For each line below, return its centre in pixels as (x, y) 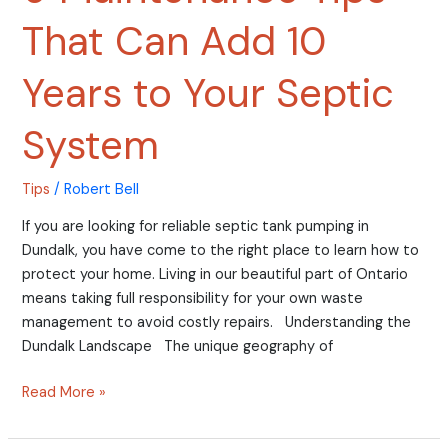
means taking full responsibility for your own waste (193, 298)
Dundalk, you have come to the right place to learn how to (221, 250)
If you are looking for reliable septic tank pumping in (196, 226)
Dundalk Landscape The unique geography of (178, 346)
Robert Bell (102, 190)
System (91, 145)
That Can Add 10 (174, 41)
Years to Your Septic (208, 93)
